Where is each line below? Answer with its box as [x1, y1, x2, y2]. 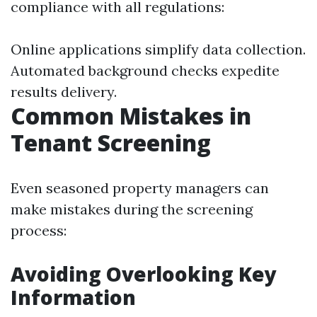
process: [11, 221, 67, 239]
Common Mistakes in [11, 100, 251, 131]
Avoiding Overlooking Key [11, 260, 277, 287]
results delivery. [11, 83, 117, 100]
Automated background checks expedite [11, 62, 279, 79]
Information [11, 284, 136, 311]
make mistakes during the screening [11, 200, 253, 218]
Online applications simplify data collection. [11, 40, 306, 58]
